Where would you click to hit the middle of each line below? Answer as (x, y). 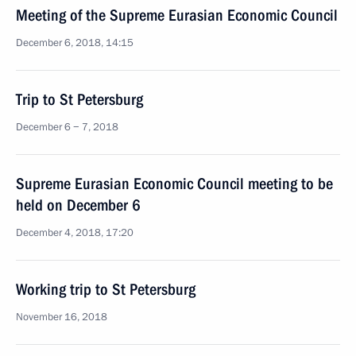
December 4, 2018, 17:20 (75, 233)
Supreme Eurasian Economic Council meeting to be (174, 184)
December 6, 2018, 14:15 (75, 43)
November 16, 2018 (62, 317)
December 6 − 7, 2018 (67, 127)
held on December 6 (78, 205)
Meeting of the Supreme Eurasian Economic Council (177, 15)
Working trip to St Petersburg (106, 289)
